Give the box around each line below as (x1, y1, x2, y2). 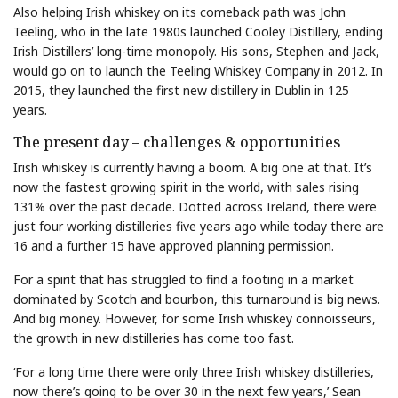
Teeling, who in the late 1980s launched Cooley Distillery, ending (13, 22, 383, 40)
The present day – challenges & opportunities (13, 131, 340, 152)
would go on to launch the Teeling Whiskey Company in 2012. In (13, 61, 383, 79)
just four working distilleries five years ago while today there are (13, 217, 384, 235)
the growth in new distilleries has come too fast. (13, 329, 294, 346)
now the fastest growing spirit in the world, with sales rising (13, 178, 359, 195)
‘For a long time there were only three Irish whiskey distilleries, (13, 362, 374, 380)
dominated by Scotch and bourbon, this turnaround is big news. (13, 290, 380, 307)
